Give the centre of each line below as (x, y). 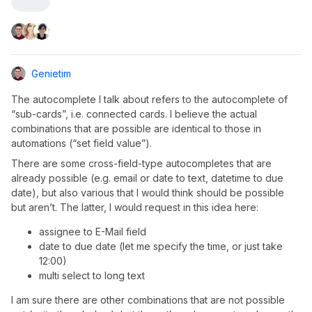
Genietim (51, 73)
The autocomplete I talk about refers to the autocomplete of (149, 99)
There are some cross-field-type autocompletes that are (141, 163)
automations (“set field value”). (81, 143)
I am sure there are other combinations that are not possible (148, 300)
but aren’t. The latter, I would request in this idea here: (135, 207)
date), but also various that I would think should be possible (148, 193)
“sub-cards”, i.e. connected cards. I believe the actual (134, 114)
